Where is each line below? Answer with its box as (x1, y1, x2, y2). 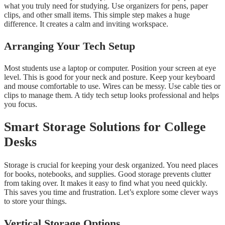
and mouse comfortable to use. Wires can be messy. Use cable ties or (4, 81, 220, 90)
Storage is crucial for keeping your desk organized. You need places (4, 160, 218, 169)
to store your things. (4, 196, 67, 205)
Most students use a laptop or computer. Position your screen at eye (4, 63, 216, 72)
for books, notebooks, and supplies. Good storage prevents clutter (4, 169, 211, 178)
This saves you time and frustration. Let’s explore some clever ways (4, 187, 218, 196)
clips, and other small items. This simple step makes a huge (4, 10, 190, 19)
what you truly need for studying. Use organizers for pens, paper (4, 1, 208, 10)
